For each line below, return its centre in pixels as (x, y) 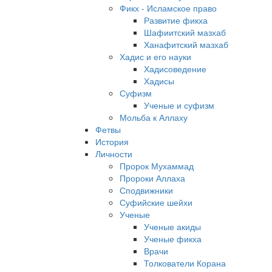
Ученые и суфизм (179, 105)
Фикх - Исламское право (168, 8)
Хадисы (159, 81)
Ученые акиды (172, 226)
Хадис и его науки (155, 56)
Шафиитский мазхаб (185, 32)
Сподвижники (146, 190)
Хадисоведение (175, 69)
